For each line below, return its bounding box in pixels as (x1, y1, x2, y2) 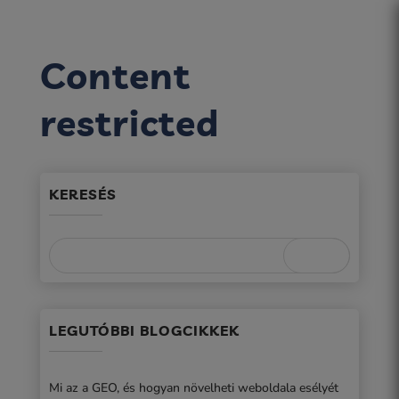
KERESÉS (48, 185, 117, 203)
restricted (39, 100, 219, 145)
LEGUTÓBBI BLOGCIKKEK (48, 322, 240, 339)
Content (39, 53, 191, 98)
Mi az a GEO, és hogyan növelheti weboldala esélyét (48, 379, 338, 396)
